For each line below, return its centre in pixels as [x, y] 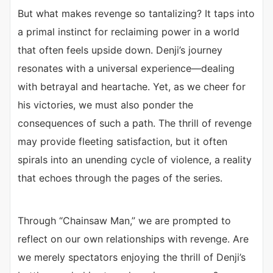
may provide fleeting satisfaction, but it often [122, 142]
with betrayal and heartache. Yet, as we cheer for [132, 87]
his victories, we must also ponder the [105, 105]
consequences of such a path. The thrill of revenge [135, 123]
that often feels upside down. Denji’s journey [120, 50]
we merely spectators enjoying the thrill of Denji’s [132, 257]
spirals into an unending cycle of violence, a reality [135, 160]
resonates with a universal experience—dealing [126, 69]
